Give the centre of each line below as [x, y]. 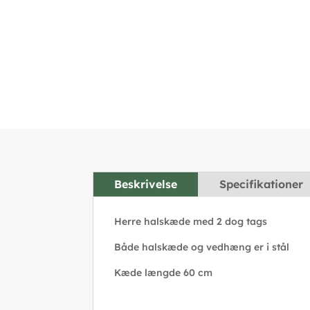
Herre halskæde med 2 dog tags [191, 222]
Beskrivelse [146, 184]
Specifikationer [262, 184]
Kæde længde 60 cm [164, 273]
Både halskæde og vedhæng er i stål [202, 247]
